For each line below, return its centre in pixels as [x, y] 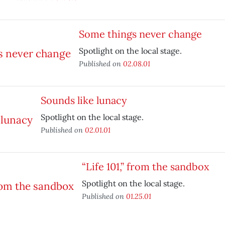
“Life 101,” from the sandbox [145, 166]
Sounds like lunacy [84, 100]
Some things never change [140, 34]
